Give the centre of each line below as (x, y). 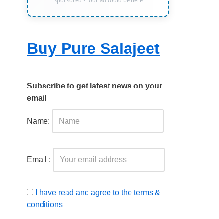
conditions (45, 205)
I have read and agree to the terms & (98, 192)
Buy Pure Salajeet (93, 48)
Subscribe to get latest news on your (95, 86)
